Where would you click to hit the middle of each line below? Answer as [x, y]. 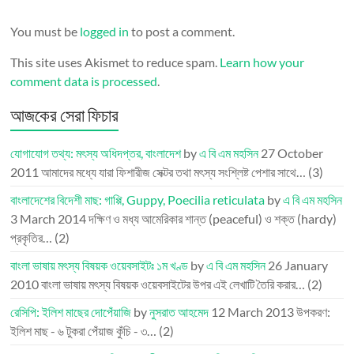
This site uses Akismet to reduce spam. [115, 62]
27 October [292, 153]
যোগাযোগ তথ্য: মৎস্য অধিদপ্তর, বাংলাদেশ [96, 153]
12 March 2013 [253, 312]
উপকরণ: [314, 312]
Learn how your [262, 62]
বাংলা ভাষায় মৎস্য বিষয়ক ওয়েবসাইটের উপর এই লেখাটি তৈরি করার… [173, 284]
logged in [105, 32]
